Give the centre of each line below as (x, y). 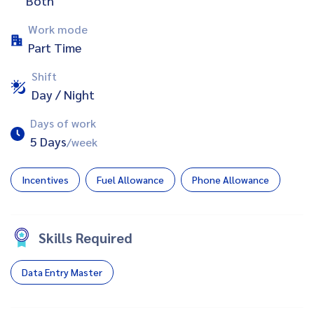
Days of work (63, 123)
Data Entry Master (62, 272)
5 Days (48, 141)
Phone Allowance (231, 179)
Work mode (58, 29)
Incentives (45, 179)
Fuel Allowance (130, 179)
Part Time (55, 47)
